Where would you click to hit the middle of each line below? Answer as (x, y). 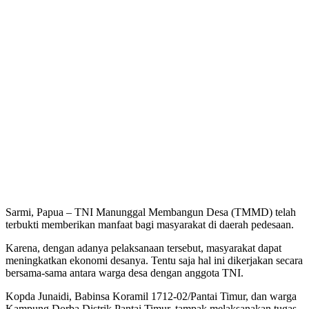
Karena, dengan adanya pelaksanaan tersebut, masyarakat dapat (143, 248)
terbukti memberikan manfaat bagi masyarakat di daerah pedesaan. (150, 224)
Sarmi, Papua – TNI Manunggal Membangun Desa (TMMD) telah (151, 212)
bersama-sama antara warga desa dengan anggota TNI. (124, 272)
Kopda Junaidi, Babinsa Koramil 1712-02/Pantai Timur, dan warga (151, 296)
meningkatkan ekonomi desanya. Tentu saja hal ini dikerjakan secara (154, 260)
